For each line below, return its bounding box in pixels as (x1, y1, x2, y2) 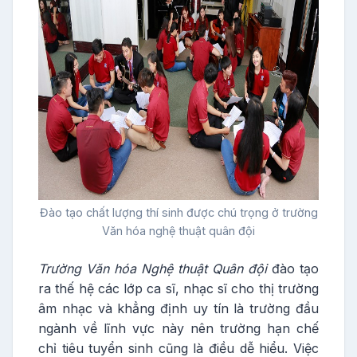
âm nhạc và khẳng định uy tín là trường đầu (38, 300, 319, 316)
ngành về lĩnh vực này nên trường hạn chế (38, 320, 319, 336)
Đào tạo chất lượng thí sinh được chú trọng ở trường (39, 206, 318, 219)
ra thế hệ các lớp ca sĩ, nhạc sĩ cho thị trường (38, 280, 319, 296)
